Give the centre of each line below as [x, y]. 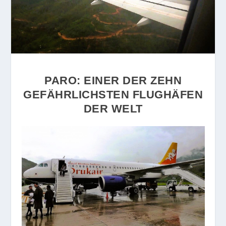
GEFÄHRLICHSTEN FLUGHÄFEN [113, 94]
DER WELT [113, 108]
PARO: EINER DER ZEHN [113, 80]
